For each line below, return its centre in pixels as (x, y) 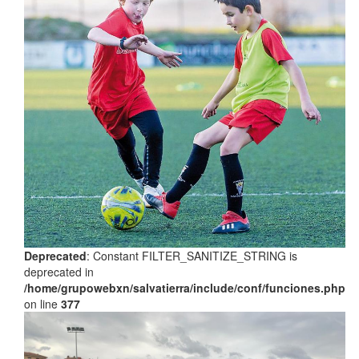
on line (42, 303)
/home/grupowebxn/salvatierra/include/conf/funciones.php (185, 287)
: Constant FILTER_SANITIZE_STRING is (192, 255)
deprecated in (59, 271)
